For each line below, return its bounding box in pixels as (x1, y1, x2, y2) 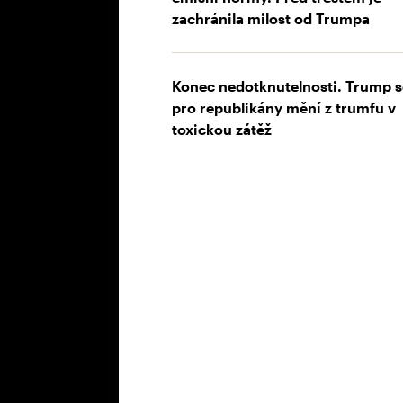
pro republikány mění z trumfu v (172, 99, 396, 117)
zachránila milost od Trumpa (172, 10, 370, 28)
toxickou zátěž (172, 121, 272, 139)
